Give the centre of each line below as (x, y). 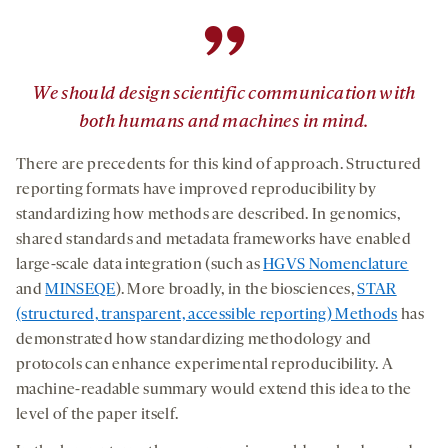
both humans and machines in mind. (224, 123)
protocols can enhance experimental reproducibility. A (204, 365)
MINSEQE (80, 290)
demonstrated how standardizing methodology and (194, 340)
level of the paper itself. (99, 415)
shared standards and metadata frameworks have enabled (213, 240)
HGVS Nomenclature (336, 265)
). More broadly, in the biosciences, (236, 290)
